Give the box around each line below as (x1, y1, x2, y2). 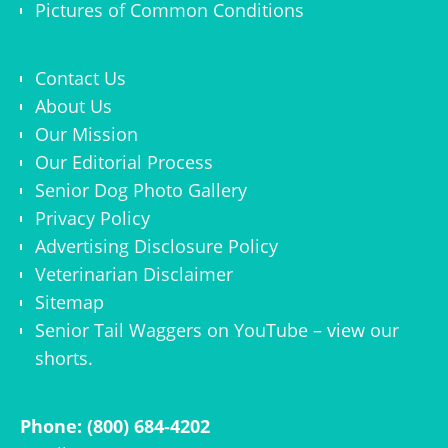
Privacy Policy (35, 205, 150, 230)
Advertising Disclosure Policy (35, 233, 278, 258)
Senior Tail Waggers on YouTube (35, 317, 308, 342)
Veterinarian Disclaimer (35, 261, 233, 286)
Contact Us (35, 65, 126, 90)
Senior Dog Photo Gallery (35, 177, 247, 202)
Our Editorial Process (35, 149, 213, 174)
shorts (35, 345, 88, 370)
